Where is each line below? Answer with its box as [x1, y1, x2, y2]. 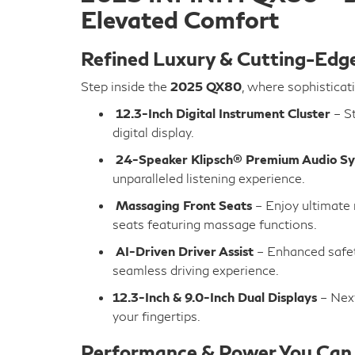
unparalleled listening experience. [113, 170, 305, 185]
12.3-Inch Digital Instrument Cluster [116, 105, 330, 120]
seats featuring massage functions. [113, 216, 317, 231]
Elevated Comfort [81, 5, 279, 33]
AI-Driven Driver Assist [116, 243, 254, 258]
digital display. [113, 124, 194, 139]
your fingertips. [113, 308, 200, 323]
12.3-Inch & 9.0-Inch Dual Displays [113, 289, 317, 304]
